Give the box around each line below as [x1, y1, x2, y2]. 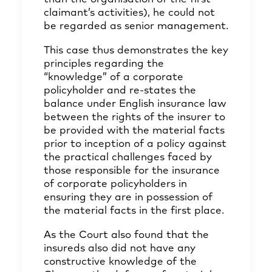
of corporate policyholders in [44, 179, 187, 189]
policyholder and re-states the [44, 86, 196, 96]
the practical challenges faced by [44, 152, 212, 163]
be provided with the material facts [44, 126, 225, 136]
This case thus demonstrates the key [44, 46, 228, 56]
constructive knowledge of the [44, 257, 197, 267]
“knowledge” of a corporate [44, 72, 183, 83]
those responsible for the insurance [44, 166, 220, 176]
